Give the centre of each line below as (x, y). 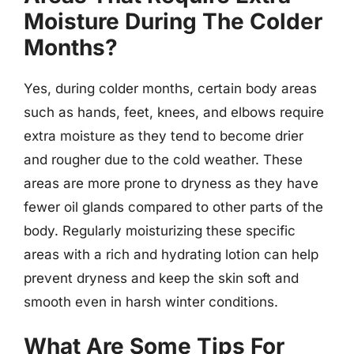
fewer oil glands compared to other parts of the (173, 207)
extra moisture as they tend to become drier (164, 136)
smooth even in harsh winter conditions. (151, 301)
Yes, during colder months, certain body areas (170, 88)
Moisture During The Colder (173, 21)
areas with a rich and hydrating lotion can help (171, 254)
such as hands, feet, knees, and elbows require (174, 112)
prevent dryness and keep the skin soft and (161, 278)
